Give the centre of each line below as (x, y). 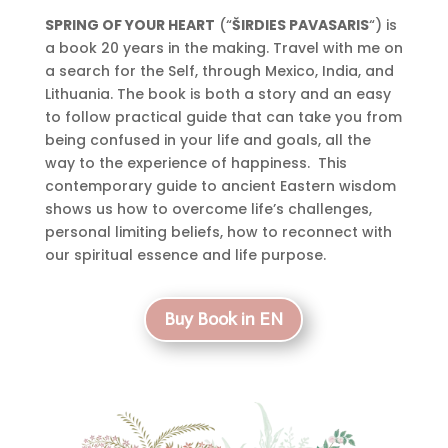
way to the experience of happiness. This (195, 162)
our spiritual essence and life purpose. (185, 254)
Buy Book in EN (224, 319)
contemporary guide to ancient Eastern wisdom (220, 185)
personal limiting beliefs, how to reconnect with (218, 231)
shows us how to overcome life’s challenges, (208, 208)
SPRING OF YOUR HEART (129, 24)
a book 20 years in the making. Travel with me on (223, 47)
